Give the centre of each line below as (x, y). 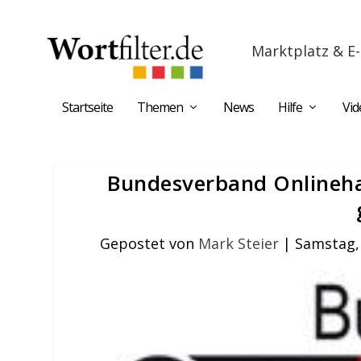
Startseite (87, 107)
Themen (160, 107)
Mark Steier (239, 243)
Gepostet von (149, 243)
